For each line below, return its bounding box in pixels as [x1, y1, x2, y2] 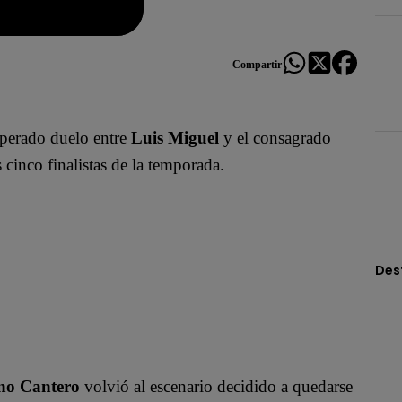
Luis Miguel [127, 127, 223, 147]
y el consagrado [223, 127, 331, 147]
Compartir [232, 57, 282, 71]
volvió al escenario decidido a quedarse [80, 376, 353, 396]
